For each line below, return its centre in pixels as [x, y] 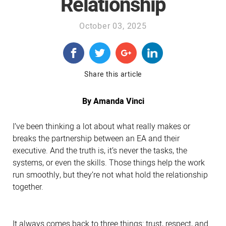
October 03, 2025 [113, 26]
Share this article [113, 74]
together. [28, 187]
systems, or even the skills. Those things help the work [109, 163]
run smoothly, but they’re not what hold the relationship [110, 175]
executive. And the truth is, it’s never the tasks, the [100, 151]
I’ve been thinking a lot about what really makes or [101, 126]
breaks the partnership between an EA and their [96, 138]
